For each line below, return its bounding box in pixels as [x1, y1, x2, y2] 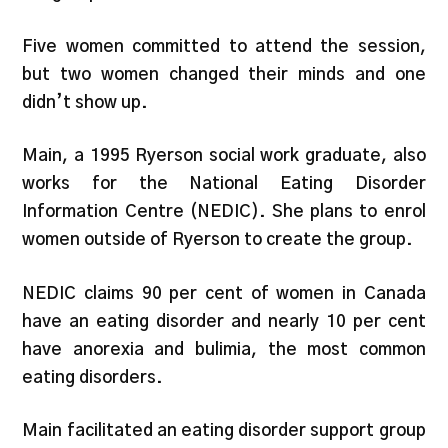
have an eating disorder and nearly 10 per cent [22, 312, 426, 330]
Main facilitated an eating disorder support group [22, 422, 426, 440]
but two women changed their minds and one [22, 65, 426, 83]
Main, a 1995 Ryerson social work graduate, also [22, 147, 426, 165]
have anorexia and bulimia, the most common [22, 340, 426, 358]
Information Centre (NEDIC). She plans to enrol [22, 203, 426, 221]
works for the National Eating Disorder [22, 175, 426, 193]
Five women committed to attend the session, [22, 37, 426, 55]
